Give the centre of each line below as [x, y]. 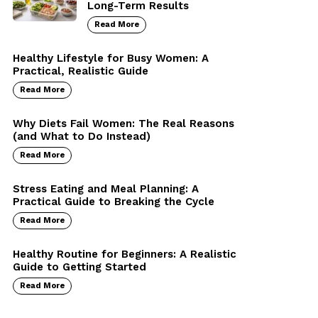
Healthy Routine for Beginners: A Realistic [125, 254]
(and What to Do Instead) [82, 137]
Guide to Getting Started [79, 267]
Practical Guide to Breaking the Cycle [114, 202]
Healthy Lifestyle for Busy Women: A [111, 59]
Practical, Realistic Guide [81, 71]
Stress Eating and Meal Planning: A [106, 189]
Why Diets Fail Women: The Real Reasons [124, 124]
